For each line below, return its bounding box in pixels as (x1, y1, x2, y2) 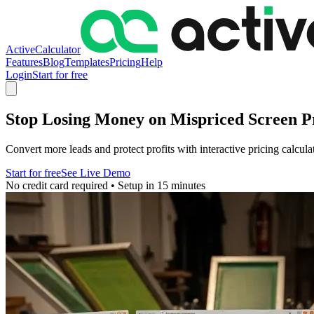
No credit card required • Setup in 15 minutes (6, 179, 205, 191)
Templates (64, 56, 109, 68)
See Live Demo (61, 166, 130, 179)
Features (6, 56, 43, 68)
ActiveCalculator (6, 43, 81, 55)
